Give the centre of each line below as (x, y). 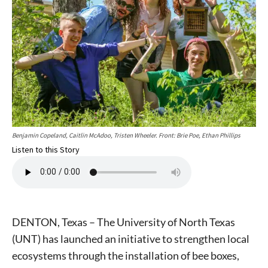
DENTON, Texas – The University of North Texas (124, 222)
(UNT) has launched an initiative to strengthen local (131, 238)
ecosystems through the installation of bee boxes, (126, 255)
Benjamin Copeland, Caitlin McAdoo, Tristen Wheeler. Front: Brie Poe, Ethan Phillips (126, 135)
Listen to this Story (46, 149)
